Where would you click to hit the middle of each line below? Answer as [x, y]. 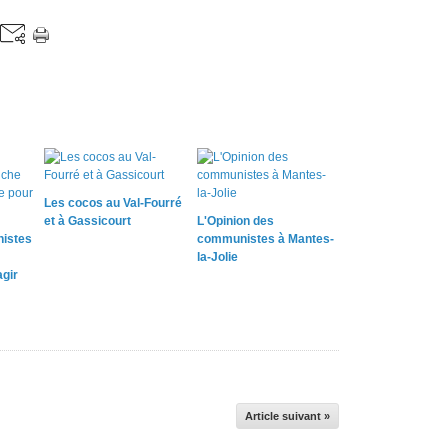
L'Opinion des [235, 220]
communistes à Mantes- [265, 238]
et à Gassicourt [87, 220]
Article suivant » [287, 415]
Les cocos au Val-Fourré [113, 202]
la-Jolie [217, 256]
